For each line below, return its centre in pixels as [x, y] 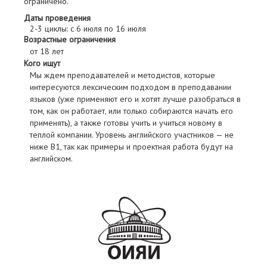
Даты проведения [57, 18]
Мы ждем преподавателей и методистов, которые [122, 75]
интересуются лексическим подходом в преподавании [131, 87]
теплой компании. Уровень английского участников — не [132, 135]
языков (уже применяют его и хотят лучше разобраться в [135, 99]
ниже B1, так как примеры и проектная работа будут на [131, 147]
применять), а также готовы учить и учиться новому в [126, 123]
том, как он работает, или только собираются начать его [131, 111]
